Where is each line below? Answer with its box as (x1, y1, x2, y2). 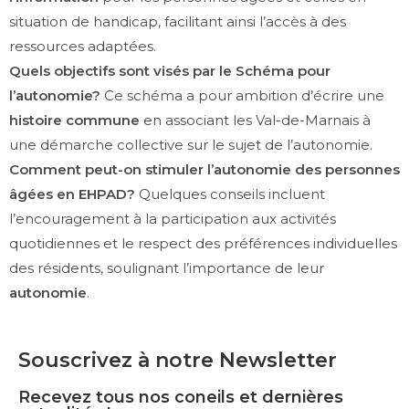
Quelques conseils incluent (135, 184, 325, 203)
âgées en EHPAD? (9, 184, 135, 203)
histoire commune (9, 110, 140, 129)
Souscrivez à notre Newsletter (18, 347, 337, 372)
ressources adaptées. (9, 37, 156, 55)
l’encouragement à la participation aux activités (9, 209, 336, 227)
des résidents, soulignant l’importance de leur (9, 258, 324, 277)
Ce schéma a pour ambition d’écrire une (100, 86, 384, 104)
